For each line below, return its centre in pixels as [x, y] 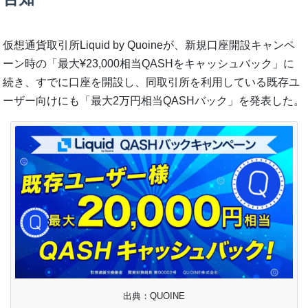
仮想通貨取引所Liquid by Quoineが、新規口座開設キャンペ [149, 45]
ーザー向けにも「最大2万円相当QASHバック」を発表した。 [154, 101]
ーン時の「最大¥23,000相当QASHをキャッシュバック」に [149, 64]
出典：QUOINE [154, 296]
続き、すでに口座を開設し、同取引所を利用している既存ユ [152, 82]
